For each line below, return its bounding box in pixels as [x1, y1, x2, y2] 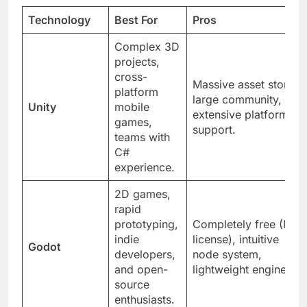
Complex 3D [114, 51, 180, 66]
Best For [114, 25, 158, 39]
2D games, [114, 199, 171, 213]
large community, [193, 104, 282, 119]
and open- [114, 274, 168, 288]
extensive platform [193, 119, 288, 134]
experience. [114, 172, 175, 186]
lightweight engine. [193, 274, 290, 288]
